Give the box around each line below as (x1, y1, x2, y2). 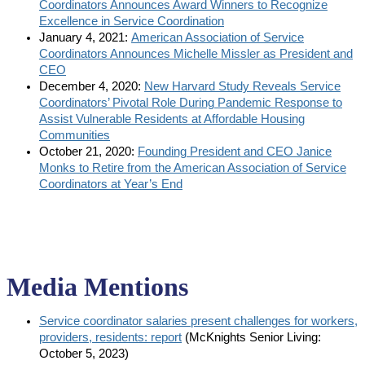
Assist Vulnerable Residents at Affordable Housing (39, 112, 305, 125)
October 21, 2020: (39, 145, 138, 158)
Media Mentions (7, 272, 188, 301)
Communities (39, 129, 110, 142)
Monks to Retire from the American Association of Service (39, 161, 346, 174)
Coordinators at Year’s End (39, 178, 182, 191)
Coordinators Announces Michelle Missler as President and (39, 47, 353, 60)
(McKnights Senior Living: (182, 331, 321, 344)
